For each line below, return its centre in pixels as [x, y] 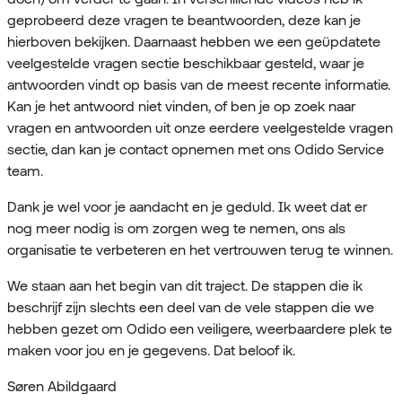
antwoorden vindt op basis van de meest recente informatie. [199, 85]
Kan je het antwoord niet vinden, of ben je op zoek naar [181, 107]
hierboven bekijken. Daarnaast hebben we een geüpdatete [194, 42]
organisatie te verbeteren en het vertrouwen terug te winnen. [200, 250]
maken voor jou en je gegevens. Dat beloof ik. [151, 351]
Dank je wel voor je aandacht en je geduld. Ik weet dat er [187, 207]
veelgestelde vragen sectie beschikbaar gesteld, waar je [186, 64]
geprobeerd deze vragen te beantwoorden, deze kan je [184, 21]
